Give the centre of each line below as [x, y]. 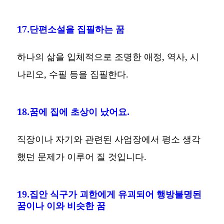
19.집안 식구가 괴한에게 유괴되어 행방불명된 [109, 194]
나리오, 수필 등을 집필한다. [73, 74]
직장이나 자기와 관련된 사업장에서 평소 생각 [109, 139]
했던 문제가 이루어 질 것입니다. [82, 157]
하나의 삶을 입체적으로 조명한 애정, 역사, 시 [108, 57]
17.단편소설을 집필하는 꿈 [71, 29]
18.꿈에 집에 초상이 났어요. [73, 112]
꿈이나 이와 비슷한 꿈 [61, 206]
